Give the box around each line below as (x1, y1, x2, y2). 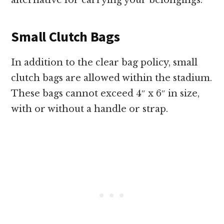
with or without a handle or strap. (11, 103, 168, 115)
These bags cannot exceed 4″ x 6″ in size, (11, 88, 200, 99)
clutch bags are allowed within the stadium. (11, 72, 212, 84)
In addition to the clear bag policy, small (11, 57, 198, 68)
